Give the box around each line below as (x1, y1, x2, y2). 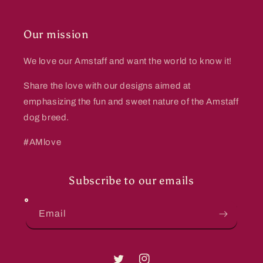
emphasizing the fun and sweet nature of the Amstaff (23, 97, 239, 106)
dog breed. (23, 113, 69, 122)
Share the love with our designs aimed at (23, 81, 191, 90)
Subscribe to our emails (69, 174, 194, 187)
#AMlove (23, 137, 62, 147)
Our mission (23, 28, 89, 41)
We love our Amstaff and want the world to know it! (23, 56, 232, 66)
